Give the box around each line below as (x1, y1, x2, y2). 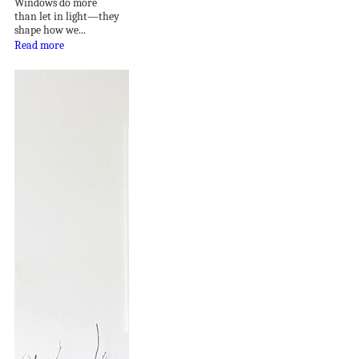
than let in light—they (14, 9, 119, 23)
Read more (14, 38, 64, 52)
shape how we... (14, 22, 86, 37)
